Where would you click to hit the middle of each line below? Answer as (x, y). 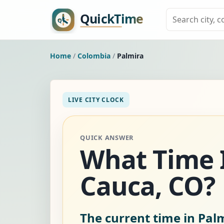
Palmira (130, 55)
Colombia (94, 55)
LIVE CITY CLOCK (96, 99)
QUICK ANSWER (107, 137)
